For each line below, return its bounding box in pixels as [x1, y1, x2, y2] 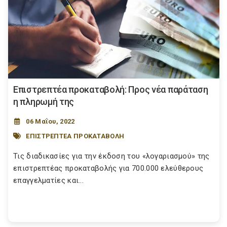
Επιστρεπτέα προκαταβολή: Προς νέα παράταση [13, 84, 208, 95]
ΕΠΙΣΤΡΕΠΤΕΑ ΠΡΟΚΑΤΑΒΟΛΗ [26, 132, 125, 140]
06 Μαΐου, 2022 [26, 118, 75, 126]
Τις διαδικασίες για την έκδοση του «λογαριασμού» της [13, 152, 210, 161]
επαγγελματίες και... [13, 176, 84, 185]
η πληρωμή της [13, 96, 74, 107]
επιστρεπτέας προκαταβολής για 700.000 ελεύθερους [13, 164, 204, 173]
